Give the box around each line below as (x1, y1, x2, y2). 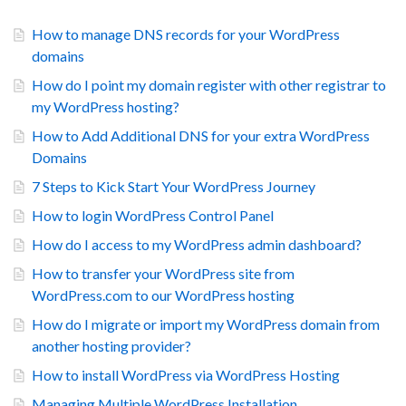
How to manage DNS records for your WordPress (32, 25, 340, 43)
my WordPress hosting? (32, 98, 179, 116)
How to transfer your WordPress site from (32, 265, 295, 283)
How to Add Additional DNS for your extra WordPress (32, 127, 370, 145)
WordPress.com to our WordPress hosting (32, 286, 295, 304)
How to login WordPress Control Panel (32, 207, 274, 225)
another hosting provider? (32, 337, 191, 355)
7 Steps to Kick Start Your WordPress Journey (32, 178, 315, 196)
